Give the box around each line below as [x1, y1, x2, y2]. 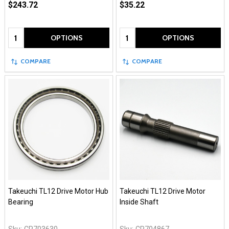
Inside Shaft [120, 198, 158, 207]
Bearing [8, 198, 33, 207]
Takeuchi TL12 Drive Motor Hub [8, 187, 108, 196]
